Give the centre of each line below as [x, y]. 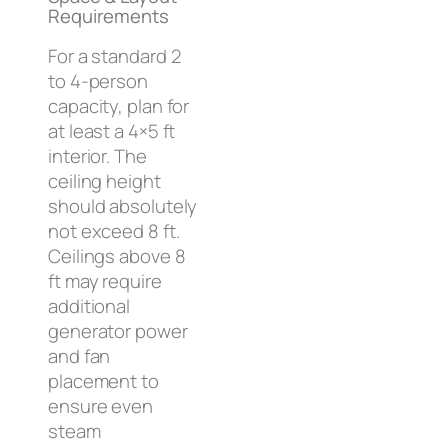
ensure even [100, 406]
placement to [103, 381]
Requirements [108, 15]
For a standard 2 [114, 56]
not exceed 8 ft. [114, 231]
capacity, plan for [119, 106]
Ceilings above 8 [117, 256]
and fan [79, 356]
